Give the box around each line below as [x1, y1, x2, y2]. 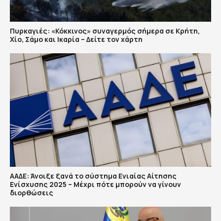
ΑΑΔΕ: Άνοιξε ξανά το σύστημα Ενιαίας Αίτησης [10, 171, 177, 181]
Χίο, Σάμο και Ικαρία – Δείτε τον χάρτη [10, 35, 143, 44]
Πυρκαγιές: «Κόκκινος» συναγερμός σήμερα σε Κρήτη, [10, 26, 200, 36]
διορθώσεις [10, 187, 53, 197]
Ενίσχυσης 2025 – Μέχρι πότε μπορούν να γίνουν [10, 179, 181, 189]
